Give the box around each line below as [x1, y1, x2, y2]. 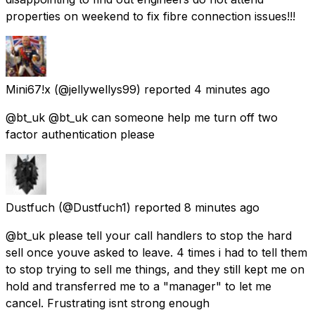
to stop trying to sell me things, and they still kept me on [6, 262, 304, 276]
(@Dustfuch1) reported [58, 200, 181, 214]
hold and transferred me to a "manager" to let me [6, 278, 271, 293]
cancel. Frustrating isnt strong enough [6, 295, 210, 310]
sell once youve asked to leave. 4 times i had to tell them [6, 245, 307, 259]
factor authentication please [6, 127, 155, 141]
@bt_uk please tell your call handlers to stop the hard [6, 228, 292, 243]
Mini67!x [6, 82, 51, 96]
